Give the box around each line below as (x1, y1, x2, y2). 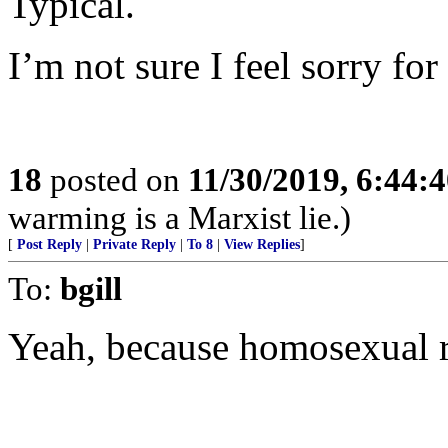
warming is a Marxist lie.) (8, 199, 351, 236)
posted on (42, 161, 188, 198)
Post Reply (17, 237, 82, 252)
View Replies (224, 237, 300, 252)
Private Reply (93, 237, 176, 252)
